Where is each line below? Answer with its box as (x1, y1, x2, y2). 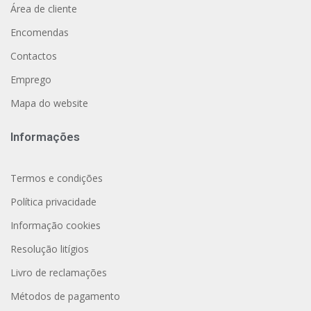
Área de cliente (10, 2, 77, 16)
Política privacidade (10, 195, 96, 209)
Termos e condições (10, 171, 103, 185)
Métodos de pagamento (10, 289, 120, 303)
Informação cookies (10, 219, 101, 233)
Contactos (10, 49, 57, 63)
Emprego (10, 73, 51, 87)
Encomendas (10, 26, 69, 40)
